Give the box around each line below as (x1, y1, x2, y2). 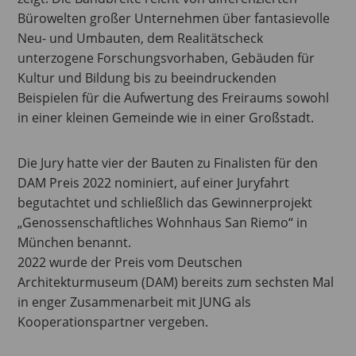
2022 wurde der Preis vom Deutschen (17, 253, 243, 271)
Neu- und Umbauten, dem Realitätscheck (17, 29, 264, 47)
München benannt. (17, 233, 132, 251)
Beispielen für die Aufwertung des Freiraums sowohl (17, 88, 330, 106)
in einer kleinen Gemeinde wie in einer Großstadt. (17, 108, 315, 126)
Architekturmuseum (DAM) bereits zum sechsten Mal (17, 273, 335, 291)
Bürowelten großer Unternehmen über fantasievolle (17, 9, 331, 27)
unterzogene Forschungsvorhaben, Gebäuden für (17, 48, 315, 67)
